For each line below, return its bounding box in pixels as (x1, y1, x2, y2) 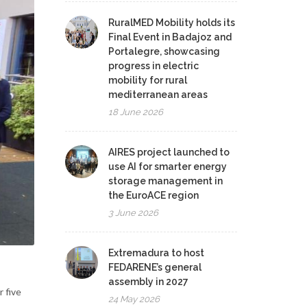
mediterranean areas (108, 89, 208, 100)
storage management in (108, 175, 223, 186)
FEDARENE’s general (108, 262, 202, 273)
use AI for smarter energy (108, 161, 228, 172)
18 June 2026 (108, 107, 164, 117)
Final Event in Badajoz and (108, 32, 232, 42)
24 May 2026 (108, 294, 160, 304)
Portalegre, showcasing (108, 46, 221, 57)
